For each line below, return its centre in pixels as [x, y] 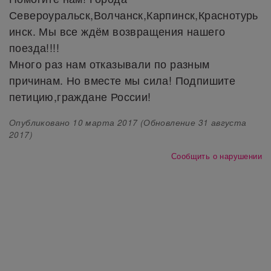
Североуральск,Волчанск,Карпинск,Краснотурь [134, 14]
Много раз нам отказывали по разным [109, 63]
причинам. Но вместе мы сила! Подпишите [122, 80]
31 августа [222, 122]
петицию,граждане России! [80, 96]
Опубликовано [41, 122]
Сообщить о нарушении [217, 155]
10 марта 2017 [105, 122]
